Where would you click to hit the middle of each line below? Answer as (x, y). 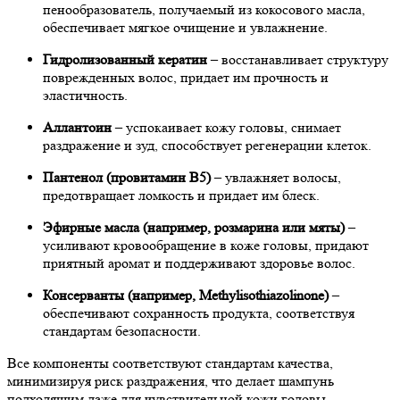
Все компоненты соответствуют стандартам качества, (170, 362)
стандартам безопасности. (122, 330)
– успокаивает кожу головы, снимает (226, 127)
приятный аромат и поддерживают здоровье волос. (199, 262)
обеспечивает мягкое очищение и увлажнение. (185, 27)
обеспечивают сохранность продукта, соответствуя (199, 312)
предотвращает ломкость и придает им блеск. (181, 195)
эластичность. (85, 95)
